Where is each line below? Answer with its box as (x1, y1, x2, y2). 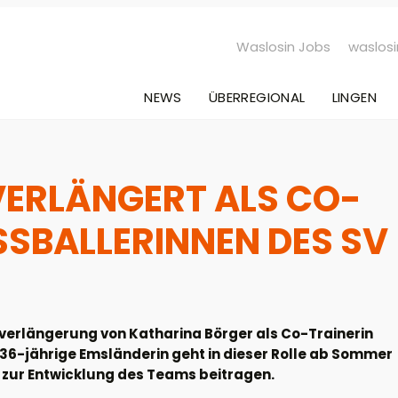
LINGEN (331, 88, 377, 107)
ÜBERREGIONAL (208, 88, 306, 107)
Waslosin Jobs (236, 36, 331, 56)
